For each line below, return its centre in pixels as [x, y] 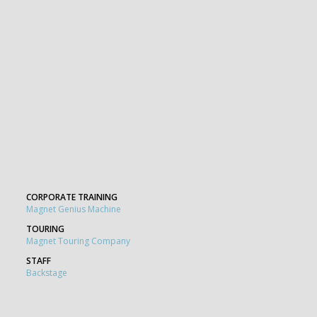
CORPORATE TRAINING [72, 197]
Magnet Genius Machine [74, 209]
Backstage [47, 272]
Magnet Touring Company [78, 241]
